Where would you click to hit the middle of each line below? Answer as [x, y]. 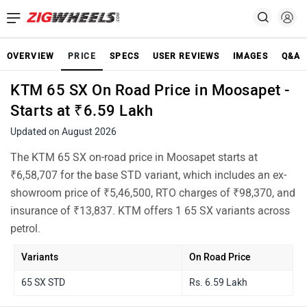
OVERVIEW [30, 56]
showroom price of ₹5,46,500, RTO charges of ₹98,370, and [153, 193]
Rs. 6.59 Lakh [218, 283]
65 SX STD [43, 283]
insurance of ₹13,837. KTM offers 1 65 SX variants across [150, 211]
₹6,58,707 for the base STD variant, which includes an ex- [148, 175]
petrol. [25, 229]
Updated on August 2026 [63, 132]
